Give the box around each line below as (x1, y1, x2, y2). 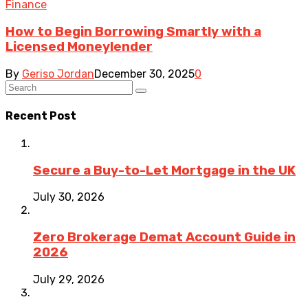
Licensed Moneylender (5, 38, 153, 54)
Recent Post (5, 109, 76, 122)
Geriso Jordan (22, 67, 94, 80)
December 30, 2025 (94, 67, 195, 80)
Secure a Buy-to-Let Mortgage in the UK (33, 162, 296, 178)
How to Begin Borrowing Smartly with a (5, 23, 261, 39)
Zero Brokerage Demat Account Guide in (33, 230, 296, 245)
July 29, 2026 (33, 272, 104, 286)
